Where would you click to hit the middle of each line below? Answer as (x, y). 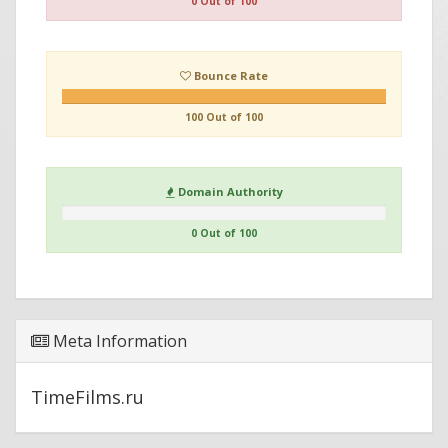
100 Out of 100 (224, 116)
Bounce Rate (229, 75)
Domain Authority (228, 191)
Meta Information (118, 340)
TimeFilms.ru (87, 396)
